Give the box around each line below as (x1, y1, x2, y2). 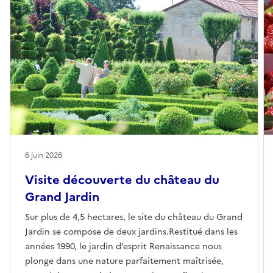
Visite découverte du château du (25, 170, 219, 189)
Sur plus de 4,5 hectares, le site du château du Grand (25, 210, 243, 224)
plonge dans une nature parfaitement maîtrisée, (25, 254, 224, 268)
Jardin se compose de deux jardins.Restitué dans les (25, 225, 238, 238)
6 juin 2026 (25, 149, 62, 161)
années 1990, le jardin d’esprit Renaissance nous (25, 239, 222, 253)
